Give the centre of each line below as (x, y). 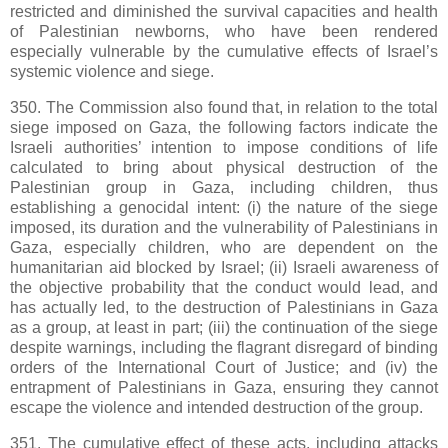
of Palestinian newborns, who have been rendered (224, 32)
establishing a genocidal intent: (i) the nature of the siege (224, 208)
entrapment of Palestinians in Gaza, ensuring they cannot (224, 388)
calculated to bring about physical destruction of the (224, 168)
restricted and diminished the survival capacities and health (224, 12)
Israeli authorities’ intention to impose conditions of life (224, 148)
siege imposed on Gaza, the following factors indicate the (224, 128)
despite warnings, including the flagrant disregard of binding (224, 348)
